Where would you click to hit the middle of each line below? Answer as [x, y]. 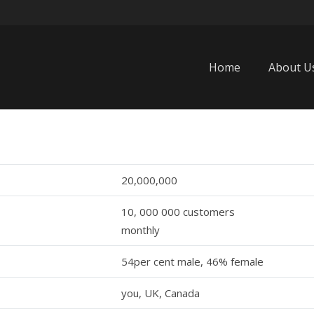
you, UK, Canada [161, 293]
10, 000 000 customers [178, 212]
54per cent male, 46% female [192, 261]
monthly [141, 230]
